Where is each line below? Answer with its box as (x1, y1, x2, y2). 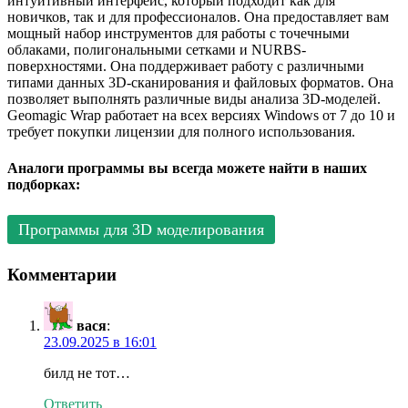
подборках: (7, 176, 80, 192)
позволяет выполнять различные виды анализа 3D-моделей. (7, 91, 381, 107)
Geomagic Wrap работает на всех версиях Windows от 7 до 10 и (7, 107, 395, 124)
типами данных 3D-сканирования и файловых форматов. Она (7, 75, 393, 91)
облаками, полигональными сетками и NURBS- (7, 42, 306, 58)
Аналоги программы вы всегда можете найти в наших (7, 159, 367, 176)
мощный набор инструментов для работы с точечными (7, 25, 350, 42)
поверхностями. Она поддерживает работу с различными (7, 58, 364, 75)
